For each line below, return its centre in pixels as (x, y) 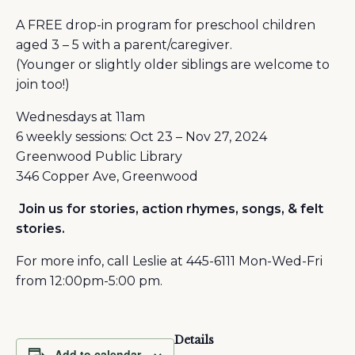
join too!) (43, 84)
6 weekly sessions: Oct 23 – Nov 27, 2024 (141, 136)
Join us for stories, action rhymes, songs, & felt (170, 208)
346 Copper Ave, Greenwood (107, 176)
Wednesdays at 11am (80, 116)
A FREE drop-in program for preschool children (166, 25)
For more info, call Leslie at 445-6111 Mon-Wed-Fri (169, 261)
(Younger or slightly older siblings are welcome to (173, 64)
